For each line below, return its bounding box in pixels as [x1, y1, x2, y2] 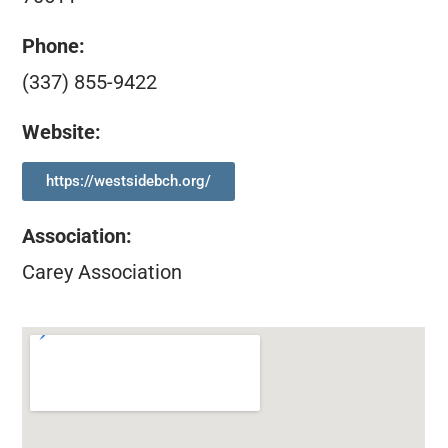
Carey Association [22, 259, 183, 284]
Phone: [22, 33, 86, 58]
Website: [22, 120, 102, 145]
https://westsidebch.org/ [46, 171, 212, 190]
